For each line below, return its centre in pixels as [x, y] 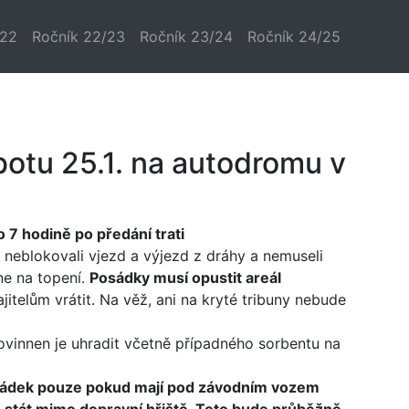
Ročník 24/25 [294, 37]
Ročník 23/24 [186, 37]
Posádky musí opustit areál [185, 278]
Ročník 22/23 [79, 37]
